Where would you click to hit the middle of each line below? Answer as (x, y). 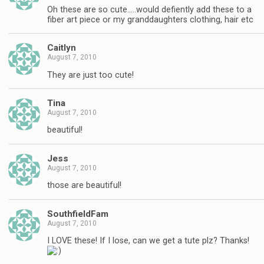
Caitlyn (62, 48)
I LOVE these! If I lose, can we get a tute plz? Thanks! (148, 241)
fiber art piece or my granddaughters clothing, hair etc (150, 19)
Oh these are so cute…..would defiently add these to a (149, 9)
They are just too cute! (90, 75)
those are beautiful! (84, 186)
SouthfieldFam (78, 214)
